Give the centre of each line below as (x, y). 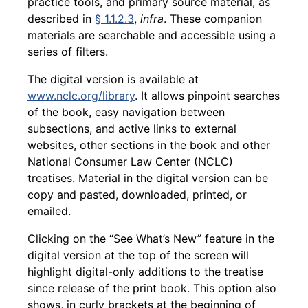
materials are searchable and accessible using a (152, 35)
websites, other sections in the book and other (149, 145)
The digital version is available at (113, 79)
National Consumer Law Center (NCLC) (130, 161)
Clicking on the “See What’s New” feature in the (151, 238)
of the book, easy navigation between (126, 112)
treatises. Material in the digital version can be (148, 178)
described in (61, 18)
